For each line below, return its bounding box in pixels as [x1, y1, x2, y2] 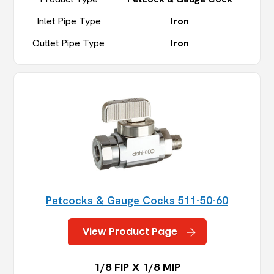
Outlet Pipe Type [32, 37, 105, 50]
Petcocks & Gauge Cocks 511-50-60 [46, 193, 228, 208]
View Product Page [82, 224, 177, 239]
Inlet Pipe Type [36, 15, 101, 28]
